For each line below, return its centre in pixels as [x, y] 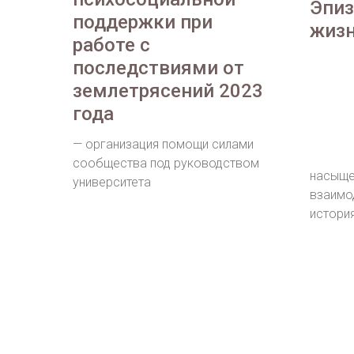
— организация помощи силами [163, 145]
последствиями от [158, 68]
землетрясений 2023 [168, 91]
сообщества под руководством [166, 164]
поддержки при [143, 23]
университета [112, 183]
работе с [111, 45]
